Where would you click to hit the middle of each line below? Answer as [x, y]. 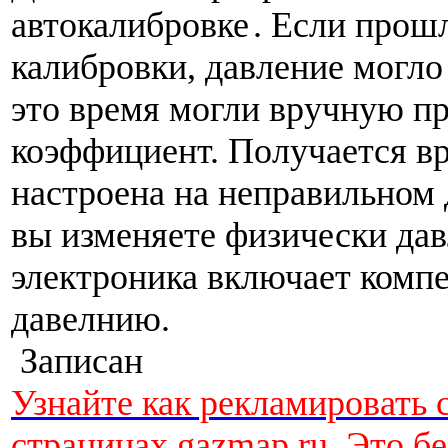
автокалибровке [130, 24]
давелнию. [90, 318]
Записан [77, 360]
